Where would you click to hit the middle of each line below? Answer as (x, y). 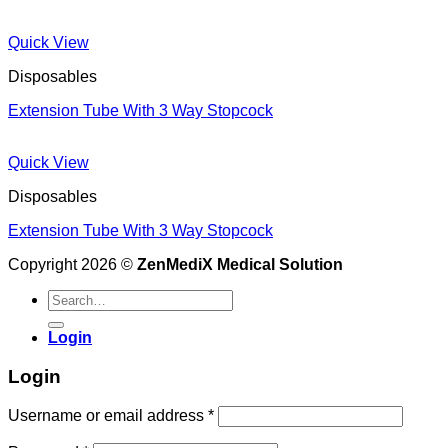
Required (246, 414)
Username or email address (108, 416)
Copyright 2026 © (72, 264)
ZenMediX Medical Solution (240, 264)
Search (72, 297)
